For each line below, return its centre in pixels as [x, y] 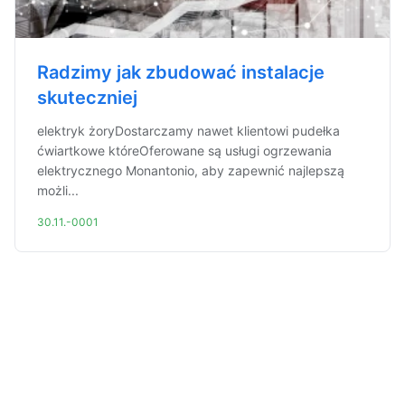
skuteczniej [87, 98]
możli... [58, 190]
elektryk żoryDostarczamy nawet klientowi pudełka [188, 131]
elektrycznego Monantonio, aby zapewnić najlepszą [191, 170]
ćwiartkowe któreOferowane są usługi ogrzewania [184, 151]
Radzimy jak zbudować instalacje [181, 72]
